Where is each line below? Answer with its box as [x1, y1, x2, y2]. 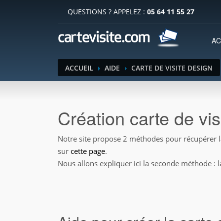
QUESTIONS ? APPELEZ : [68, 7, 147, 16]
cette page [71, 146, 105, 156]
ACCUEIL [65, 63, 93, 73]
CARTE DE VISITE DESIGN [131, 63, 213, 73]
